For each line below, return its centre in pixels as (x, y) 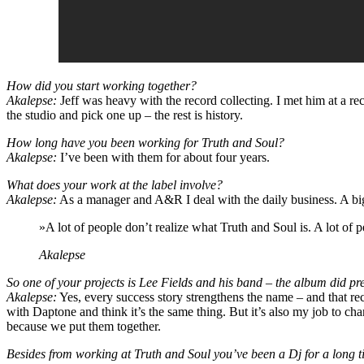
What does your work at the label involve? (115, 184)
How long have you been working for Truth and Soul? (145, 142)
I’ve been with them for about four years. (163, 157)
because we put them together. (84, 326)
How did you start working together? (102, 85)
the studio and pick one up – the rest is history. (125, 115)
